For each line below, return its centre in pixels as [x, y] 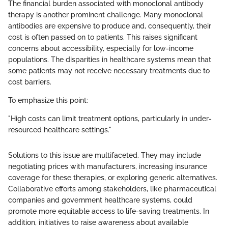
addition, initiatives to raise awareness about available [98, 222]
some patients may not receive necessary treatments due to [109, 70]
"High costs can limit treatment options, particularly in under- [110, 118]
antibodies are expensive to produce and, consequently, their [110, 26]
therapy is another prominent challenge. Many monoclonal [106, 15]
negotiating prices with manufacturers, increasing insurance [108, 166]
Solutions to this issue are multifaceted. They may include [105, 155]
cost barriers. [30, 82]
